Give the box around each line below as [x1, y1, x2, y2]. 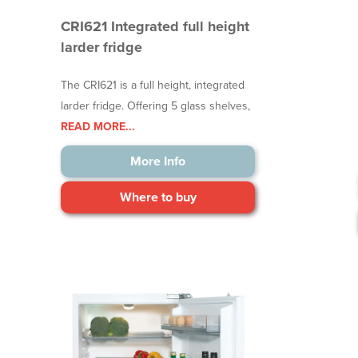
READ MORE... [61, 120, 136, 134]
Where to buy [119, 189, 197, 206]
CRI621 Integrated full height [61, 18, 250, 36]
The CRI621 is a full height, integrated [61, 78, 245, 93]
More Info [130, 153, 186, 170]
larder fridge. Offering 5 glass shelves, [61, 99, 251, 113]
